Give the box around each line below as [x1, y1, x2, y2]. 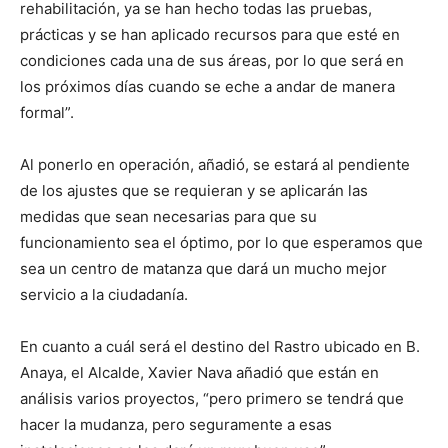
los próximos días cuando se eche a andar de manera [20, 77, 395, 96]
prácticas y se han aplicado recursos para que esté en [20, 25, 400, 44]
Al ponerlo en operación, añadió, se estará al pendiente [20, 155, 410, 174]
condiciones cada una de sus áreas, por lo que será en [20, 51, 404, 70]
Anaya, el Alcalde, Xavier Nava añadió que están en [20, 363, 379, 382]
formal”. [20, 103, 74, 122]
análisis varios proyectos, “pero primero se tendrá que [20, 389, 404, 408]
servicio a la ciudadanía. [20, 285, 188, 304]
